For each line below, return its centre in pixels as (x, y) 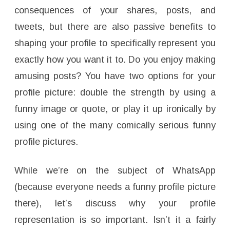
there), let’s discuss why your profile (115, 204)
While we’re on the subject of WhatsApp (115, 171)
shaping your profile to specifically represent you (115, 43)
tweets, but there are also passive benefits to (115, 27)
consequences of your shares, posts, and (115, 11)
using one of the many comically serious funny (115, 126)
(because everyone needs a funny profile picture (115, 187)
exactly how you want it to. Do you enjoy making (115, 60)
